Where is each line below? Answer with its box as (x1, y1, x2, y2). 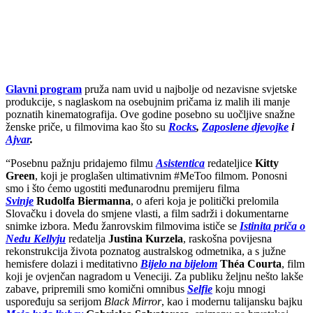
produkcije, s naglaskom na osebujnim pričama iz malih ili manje (6, 95, 290, 108)
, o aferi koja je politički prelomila (131, 194, 279, 207)
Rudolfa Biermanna (36, 194, 131, 207)
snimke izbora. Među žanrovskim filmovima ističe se (6, 219, 240, 232)
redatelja (66, 232, 108, 245)
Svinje (6, 194, 34, 207)
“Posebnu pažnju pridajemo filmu (6, 156, 156, 169)
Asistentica (156, 156, 205, 169)
